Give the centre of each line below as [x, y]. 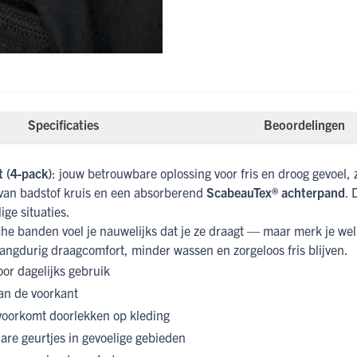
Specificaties [63, 125]
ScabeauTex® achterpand [276, 192]
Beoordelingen [305, 125]
